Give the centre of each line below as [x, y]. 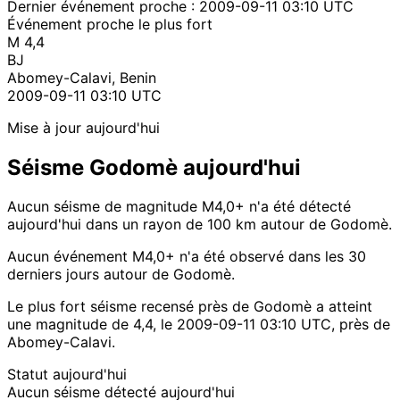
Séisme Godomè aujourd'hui [154, 167]
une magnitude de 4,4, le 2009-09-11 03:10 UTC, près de [199, 325]
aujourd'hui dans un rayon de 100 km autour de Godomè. [200, 225]
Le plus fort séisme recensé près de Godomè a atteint [190, 307]
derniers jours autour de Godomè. [121, 275]
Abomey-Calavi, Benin [82, 77]
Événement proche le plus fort [110, 24]
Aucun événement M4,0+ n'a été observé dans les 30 [187, 257]
